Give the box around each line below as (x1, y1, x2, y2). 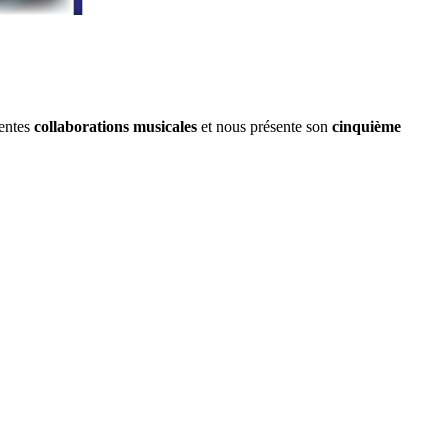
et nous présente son (201, 118, 332, 135)
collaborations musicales (34, 118, 201, 135)
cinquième (332, 118, 401, 135)
